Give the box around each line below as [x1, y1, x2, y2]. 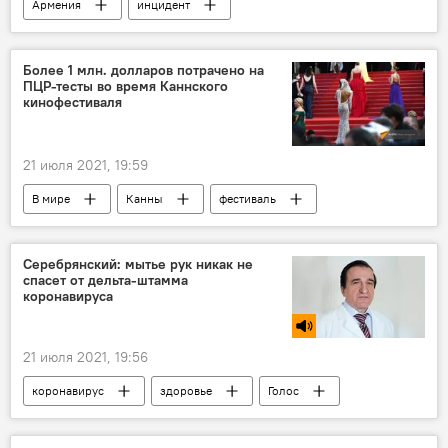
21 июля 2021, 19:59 [23, 155, 148, 174]
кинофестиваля [23, 93, 122, 112]
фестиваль [219, 190, 276, 206]
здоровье [160, 383, 212, 399]
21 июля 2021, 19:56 [23, 348, 148, 367]
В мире [32, 190, 70, 206]
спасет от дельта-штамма [23, 270, 188, 289]
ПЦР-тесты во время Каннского [23, 77, 228, 96]
